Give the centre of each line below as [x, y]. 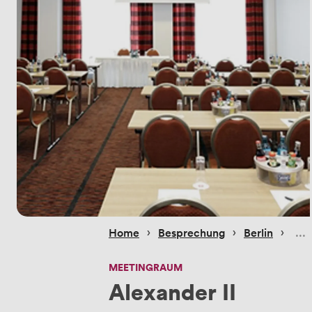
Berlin [258, 232]
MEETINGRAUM [146, 267]
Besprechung [192, 232]
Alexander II [172, 291]
